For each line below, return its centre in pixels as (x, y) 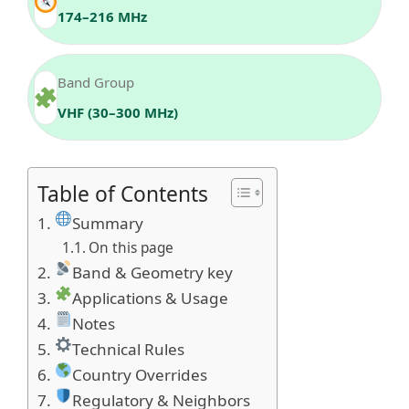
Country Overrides (139, 374)
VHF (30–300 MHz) (118, 112)
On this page (131, 247)
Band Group (96, 82)
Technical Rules (128, 349)
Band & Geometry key (152, 272)
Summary (107, 223)
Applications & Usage (150, 298)
